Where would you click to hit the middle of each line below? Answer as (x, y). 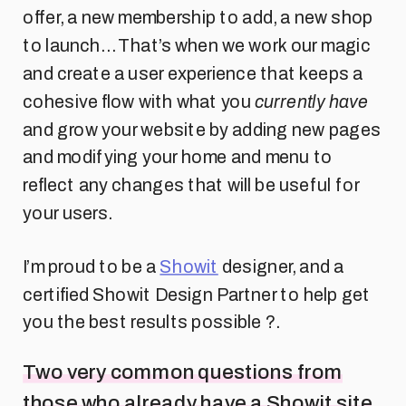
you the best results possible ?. (151, 323)
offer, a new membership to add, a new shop (198, 18)
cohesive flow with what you (139, 101)
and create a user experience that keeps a (193, 73)
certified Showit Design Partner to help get (197, 295)
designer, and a (281, 266)
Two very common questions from (183, 372)
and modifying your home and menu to (178, 158)
